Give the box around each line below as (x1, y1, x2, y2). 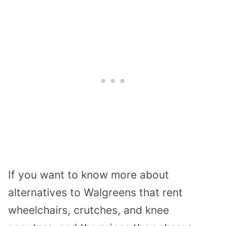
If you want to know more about (8, 168, 169, 181)
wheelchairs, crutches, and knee (8, 203, 169, 216)
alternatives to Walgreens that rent (8, 186, 183, 199)
